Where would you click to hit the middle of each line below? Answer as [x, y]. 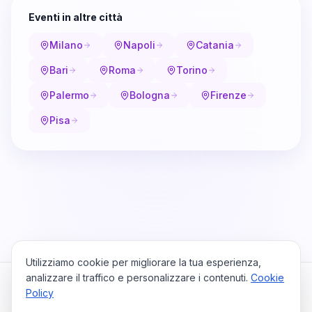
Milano [66, 45]
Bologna [150, 95]
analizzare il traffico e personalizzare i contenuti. [137, 278]
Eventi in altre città [76, 17]
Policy [40, 293]
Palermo [69, 95]
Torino [192, 70]
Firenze [228, 95]
